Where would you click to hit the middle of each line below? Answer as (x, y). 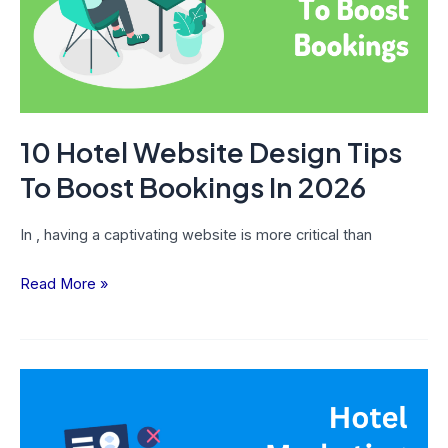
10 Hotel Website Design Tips (211, 151)
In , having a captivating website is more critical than (196, 235)
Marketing (53, 435)
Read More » (64, 284)
